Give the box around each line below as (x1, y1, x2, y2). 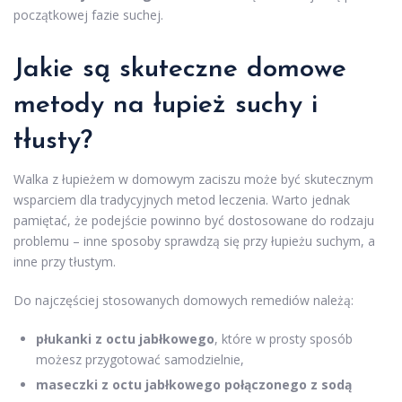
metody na (13, 92, 153, 120)
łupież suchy (153, 92, 302, 120)
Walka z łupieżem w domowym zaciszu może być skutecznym (13, 170, 373, 188)
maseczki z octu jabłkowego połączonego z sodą (36, 376, 352, 394)
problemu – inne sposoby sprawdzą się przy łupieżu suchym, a (13, 232, 375, 250)
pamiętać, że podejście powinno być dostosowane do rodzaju (13, 212, 374, 230)
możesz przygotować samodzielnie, (36, 351, 244, 369)
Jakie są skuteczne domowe (13, 56, 346, 84)
